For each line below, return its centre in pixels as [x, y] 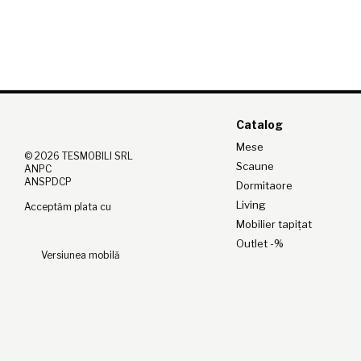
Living [251, 205]
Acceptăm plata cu [68, 207]
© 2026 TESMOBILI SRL [79, 156]
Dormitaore [264, 186]
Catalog [259, 125]
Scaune [255, 166]
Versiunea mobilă [79, 255]
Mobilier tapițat [274, 224]
